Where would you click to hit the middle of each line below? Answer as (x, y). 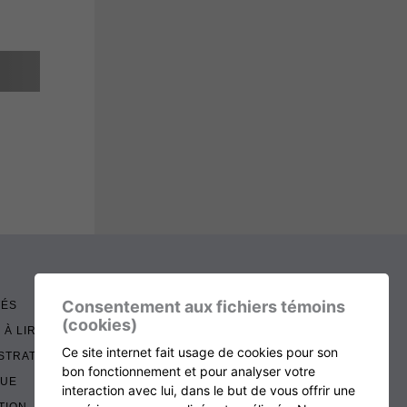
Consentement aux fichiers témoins (203, 307)
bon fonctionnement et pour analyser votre (189, 371)
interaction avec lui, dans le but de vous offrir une (208, 390)
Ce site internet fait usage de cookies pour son (200, 352)
